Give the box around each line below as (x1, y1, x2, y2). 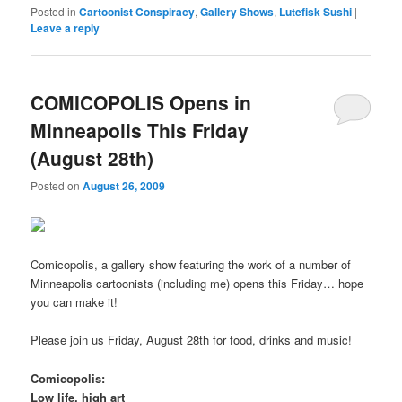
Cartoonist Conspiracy (79, 4, 196, 21)
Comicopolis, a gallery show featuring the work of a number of (31, 256, 352, 274)
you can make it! (31, 293, 118, 311)
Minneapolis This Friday (31, 116, 249, 144)
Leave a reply (31, 20, 100, 37)
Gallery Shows (200, 4, 275, 21)
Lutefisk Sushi (279, 4, 353, 21)
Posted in (31, 4, 77, 20)
